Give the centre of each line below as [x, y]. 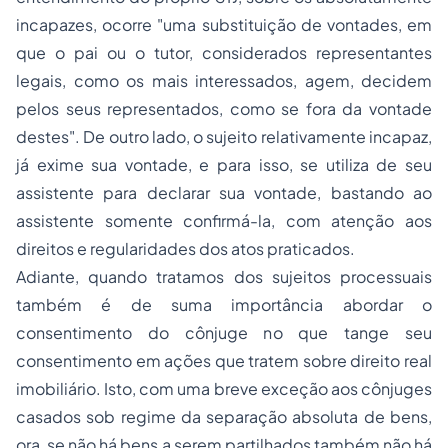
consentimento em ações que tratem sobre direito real [224, 360]
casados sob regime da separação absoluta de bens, [224, 416]
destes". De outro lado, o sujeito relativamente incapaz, [224, 136]
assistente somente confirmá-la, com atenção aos [224, 220]
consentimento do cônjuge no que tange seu [224, 332]
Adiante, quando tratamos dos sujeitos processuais [224, 276]
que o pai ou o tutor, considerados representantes [224, 52]
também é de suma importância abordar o [224, 304]
